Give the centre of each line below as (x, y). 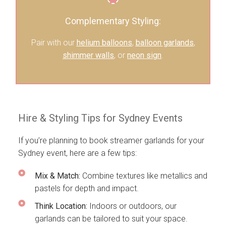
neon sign (144, 55)
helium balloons (104, 43)
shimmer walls (88, 55)
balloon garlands (164, 43)
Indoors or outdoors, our (132, 206)
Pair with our (54, 43)
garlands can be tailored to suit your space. (111, 219)
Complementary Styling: (113, 21)
